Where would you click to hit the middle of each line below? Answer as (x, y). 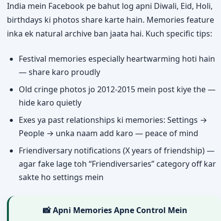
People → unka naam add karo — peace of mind (109, 133)
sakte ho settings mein (61, 177)
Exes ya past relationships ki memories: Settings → (113, 120)
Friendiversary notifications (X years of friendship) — (117, 150)
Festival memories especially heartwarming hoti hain (117, 59)
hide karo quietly (50, 103)
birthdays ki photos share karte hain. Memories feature (110, 20)
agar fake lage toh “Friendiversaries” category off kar (117, 164)
